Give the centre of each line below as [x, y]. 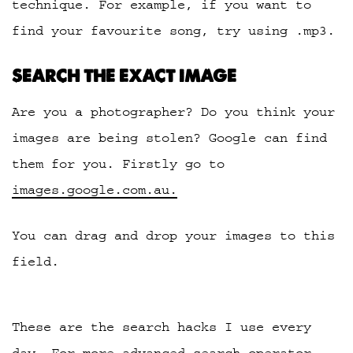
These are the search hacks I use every [162, 327]
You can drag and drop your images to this [173, 235]
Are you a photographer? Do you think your [173, 111]
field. [35, 261]
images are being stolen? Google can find [169, 137]
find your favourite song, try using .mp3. [173, 31]
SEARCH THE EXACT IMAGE [124, 76]
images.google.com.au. [95, 190]
